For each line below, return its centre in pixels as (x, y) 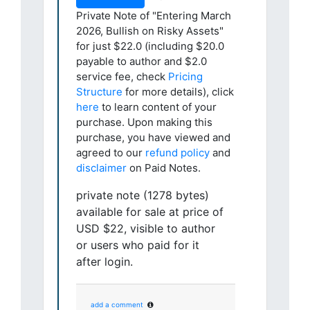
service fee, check (122, 77)
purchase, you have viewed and (153, 138)
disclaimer (101, 168)
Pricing (185, 77)
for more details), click (178, 92)
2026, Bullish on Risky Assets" (150, 31)
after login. (104, 262)
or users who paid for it (138, 245)
